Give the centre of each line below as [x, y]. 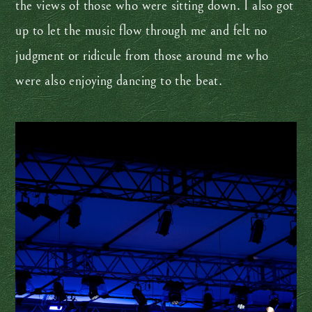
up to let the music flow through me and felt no [141, 31]
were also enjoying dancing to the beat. [121, 81]
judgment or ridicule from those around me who [142, 56]
